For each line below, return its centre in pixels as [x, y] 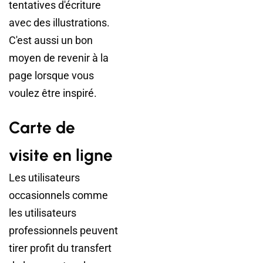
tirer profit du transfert [60, 248]
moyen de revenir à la [59, 58]
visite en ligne [61, 155]
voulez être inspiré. [53, 93]
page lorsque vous [51, 75]
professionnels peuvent [63, 230]
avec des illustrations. [59, 23]
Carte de [42, 127]
